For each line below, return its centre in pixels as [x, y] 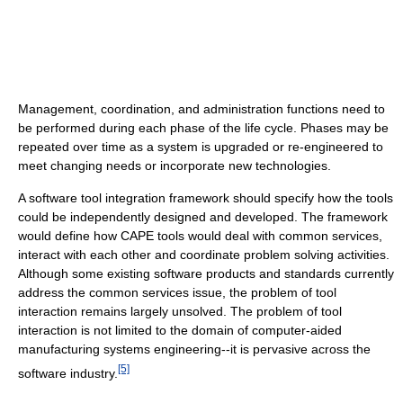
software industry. [68, 373]
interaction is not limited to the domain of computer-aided [180, 330]
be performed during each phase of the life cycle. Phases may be [203, 127]
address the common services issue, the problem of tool [177, 292]
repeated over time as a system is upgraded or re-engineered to [201, 146]
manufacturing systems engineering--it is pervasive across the [194, 349]
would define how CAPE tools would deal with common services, [200, 235]
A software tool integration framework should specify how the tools [206, 197]
